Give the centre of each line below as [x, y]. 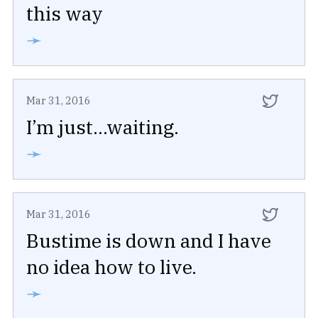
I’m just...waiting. [103, 126]
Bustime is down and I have [149, 240]
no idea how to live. [111, 266]
